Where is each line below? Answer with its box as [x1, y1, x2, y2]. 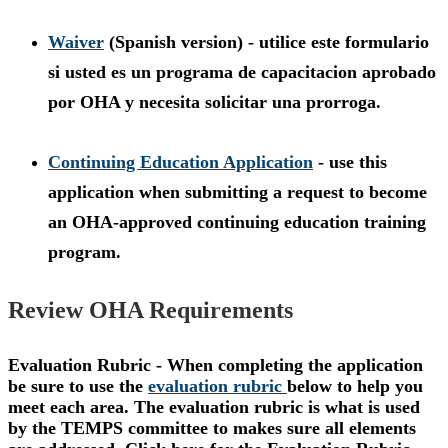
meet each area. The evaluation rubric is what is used [8, 396, 420, 417]
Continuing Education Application [48, 152, 313, 173]
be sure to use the [8, 375, 148, 396]
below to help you [287, 375, 423, 396]
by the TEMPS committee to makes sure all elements [8, 417, 416, 438]
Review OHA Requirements [8, 297, 299, 324]
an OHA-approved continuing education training [48, 212, 426, 233]
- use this [313, 152, 387, 173]
